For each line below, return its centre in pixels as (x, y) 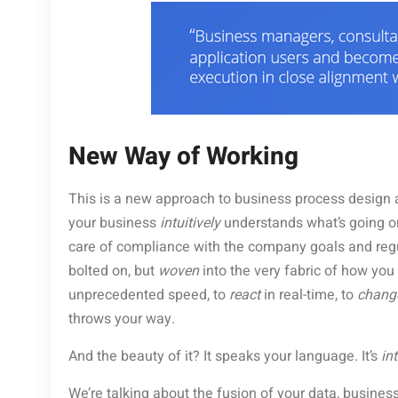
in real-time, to (309, 295)
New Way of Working (183, 157)
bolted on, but (113, 271)
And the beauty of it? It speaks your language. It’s (225, 357)
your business (114, 223)
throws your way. (122, 319)
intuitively (190, 223)
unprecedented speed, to (149, 295)
